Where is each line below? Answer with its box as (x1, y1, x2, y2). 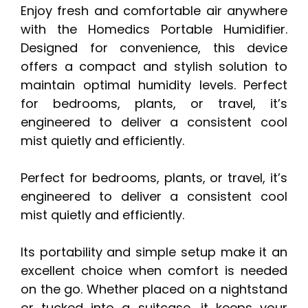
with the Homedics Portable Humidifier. (21, 21, 287, 38)
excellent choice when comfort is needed (21, 262, 287, 280)
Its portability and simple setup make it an (21, 243, 287, 261)
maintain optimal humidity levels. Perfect (21, 76, 287, 94)
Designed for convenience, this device (21, 39, 287, 57)
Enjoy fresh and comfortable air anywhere (21, 2, 287, 20)
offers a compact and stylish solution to (21, 58, 287, 76)
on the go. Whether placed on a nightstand (21, 280, 287, 298)
